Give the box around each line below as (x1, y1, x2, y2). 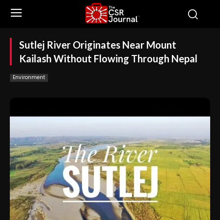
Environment (13, 74, 45, 81)
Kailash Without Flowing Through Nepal (19, 53, 197, 64)
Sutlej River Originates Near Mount (19, 39, 176, 51)
